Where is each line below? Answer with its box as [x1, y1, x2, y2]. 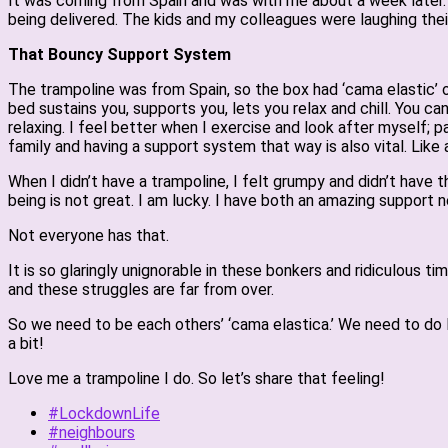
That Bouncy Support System [8, 45, 231, 64]
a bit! [8, 334, 44, 353]
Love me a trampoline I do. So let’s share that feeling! [8, 369, 385, 388]
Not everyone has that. [8, 226, 169, 245]
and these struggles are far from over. [8, 280, 274, 299]
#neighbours [48, 423, 135, 442]
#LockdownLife [48, 404, 160, 423]
